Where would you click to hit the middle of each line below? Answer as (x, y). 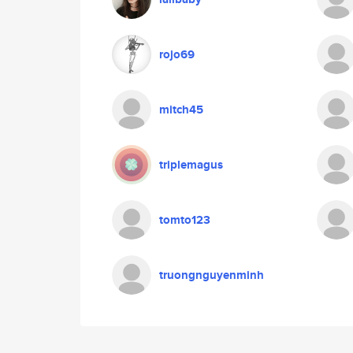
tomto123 (185, 220)
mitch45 (181, 110)
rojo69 (177, 54)
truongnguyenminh (212, 275)
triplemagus (191, 165)
